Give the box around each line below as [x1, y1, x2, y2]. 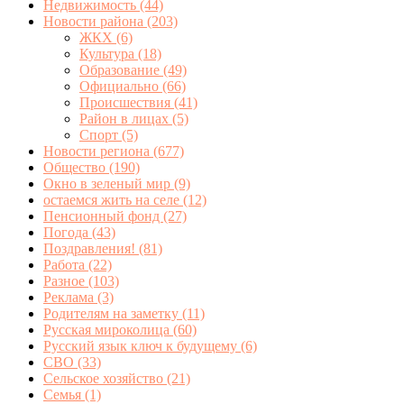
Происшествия [79, 94, 174, 110]
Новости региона [43, 142, 153, 159]
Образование [79, 61, 163, 78]
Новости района [43, 13, 147, 29]
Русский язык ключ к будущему [43, 337, 241, 353]
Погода [43, 224, 92, 240]
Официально [79, 78, 162, 94]
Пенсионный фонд [43, 207, 163, 224]
